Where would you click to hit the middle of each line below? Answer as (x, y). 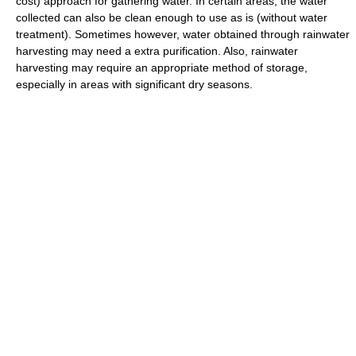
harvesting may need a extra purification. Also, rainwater (157, 51)
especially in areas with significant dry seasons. (134, 84)
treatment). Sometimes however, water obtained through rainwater (183, 34)
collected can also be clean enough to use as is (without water (172, 17)
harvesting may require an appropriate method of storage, (162, 68)
